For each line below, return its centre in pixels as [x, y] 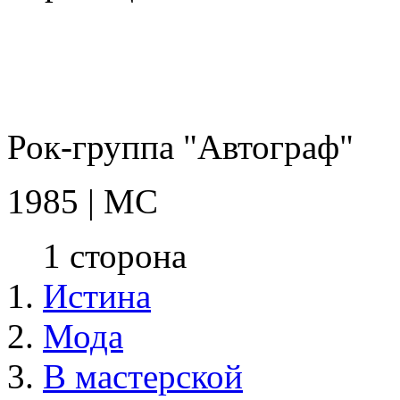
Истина [97, 296]
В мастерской [143, 376]
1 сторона [115, 256]
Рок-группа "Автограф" [180, 147]
